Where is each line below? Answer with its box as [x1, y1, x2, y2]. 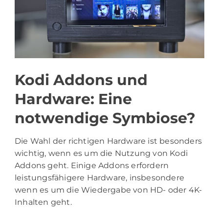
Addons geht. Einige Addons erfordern [15, 161, 169, 171]
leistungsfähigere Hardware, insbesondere [15, 173, 185, 183]
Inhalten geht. [15, 197, 72, 207]
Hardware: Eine [15, 90, 132, 109]
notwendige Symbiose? [15, 109, 196, 128]
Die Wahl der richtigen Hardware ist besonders [15, 136, 202, 146]
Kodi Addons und [15, 71, 148, 89]
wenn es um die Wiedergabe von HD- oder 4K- [15, 185, 202, 195]
